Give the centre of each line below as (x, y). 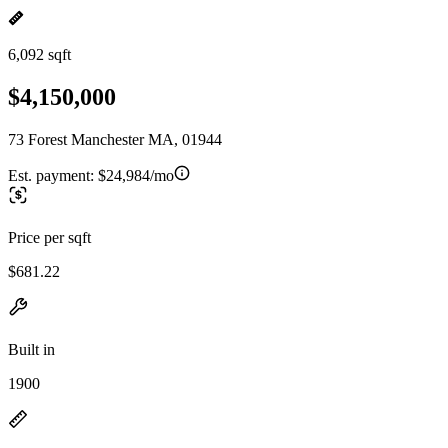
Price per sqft (49, 237)
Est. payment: (53, 175)
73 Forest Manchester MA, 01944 (115, 139)
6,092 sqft (39, 54)
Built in (31, 349)
